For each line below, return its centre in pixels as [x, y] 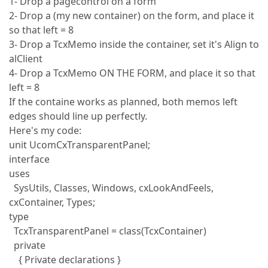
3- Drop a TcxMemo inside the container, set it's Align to [134, 44]
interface [29, 159]
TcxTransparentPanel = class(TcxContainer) [108, 231]
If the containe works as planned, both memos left [123, 102]
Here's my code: [45, 130]
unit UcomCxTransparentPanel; [80, 145]
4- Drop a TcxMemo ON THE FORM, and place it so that [132, 73]
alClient [26, 59]
